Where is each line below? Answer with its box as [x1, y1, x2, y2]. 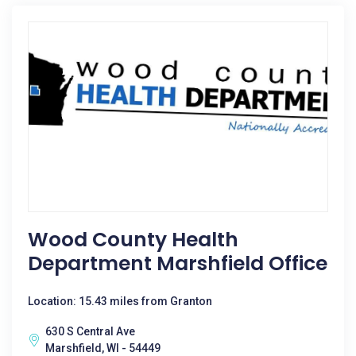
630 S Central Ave [45, 325, 135, 338]
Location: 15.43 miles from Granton [28, 295, 212, 308]
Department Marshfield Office [28, 250, 327, 277]
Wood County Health [28, 226, 238, 253]
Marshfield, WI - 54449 [45, 342, 161, 354]
